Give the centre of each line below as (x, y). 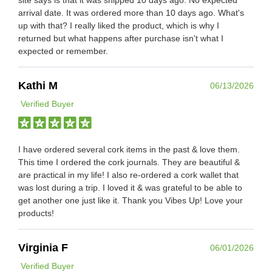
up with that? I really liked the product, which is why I (119, 25)
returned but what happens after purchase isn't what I (121, 38)
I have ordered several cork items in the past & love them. (129, 149)
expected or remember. (63, 51)
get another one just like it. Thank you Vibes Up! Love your (131, 200)
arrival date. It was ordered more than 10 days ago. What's (131, 12)
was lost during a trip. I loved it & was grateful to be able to (130, 187)
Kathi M (38, 85)
